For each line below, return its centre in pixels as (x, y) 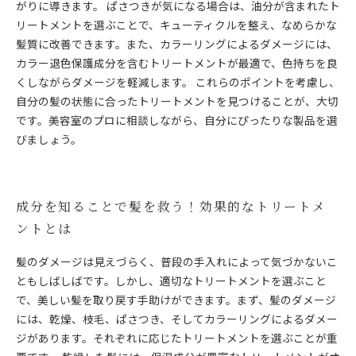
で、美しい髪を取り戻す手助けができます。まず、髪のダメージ (176, 300)
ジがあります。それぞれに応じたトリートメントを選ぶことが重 (177, 338)
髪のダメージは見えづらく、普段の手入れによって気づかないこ (177, 261)
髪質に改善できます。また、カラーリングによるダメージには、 (177, 44)
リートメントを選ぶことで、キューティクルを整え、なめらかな (176, 25)
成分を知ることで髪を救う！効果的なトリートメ (171, 206)
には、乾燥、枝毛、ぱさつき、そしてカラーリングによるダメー (177, 319)
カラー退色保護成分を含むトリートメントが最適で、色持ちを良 (177, 63)
